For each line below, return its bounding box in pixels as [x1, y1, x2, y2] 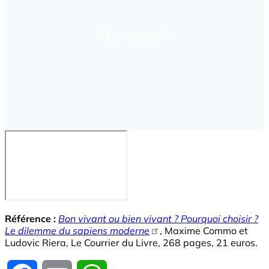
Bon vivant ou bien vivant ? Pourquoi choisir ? [58, 212, 258, 225]
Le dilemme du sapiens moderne [5, 224, 150, 237]
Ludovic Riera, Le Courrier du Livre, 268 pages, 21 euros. [5, 236, 258, 249]
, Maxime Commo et [160, 224, 249, 237]
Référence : [5, 212, 56, 225]
